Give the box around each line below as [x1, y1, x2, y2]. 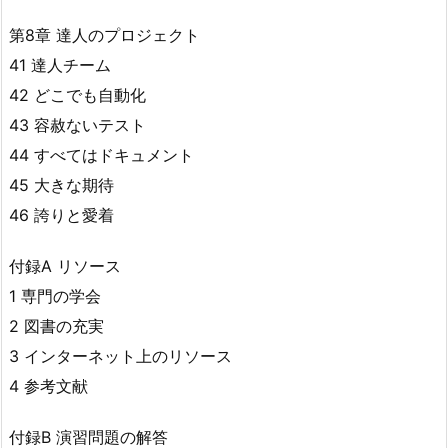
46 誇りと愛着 [9, 204, 114, 225]
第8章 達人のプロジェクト [9, 24, 200, 45]
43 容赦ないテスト [9, 114, 146, 135]
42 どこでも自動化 [9, 84, 146, 105]
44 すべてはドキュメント [9, 144, 194, 165]
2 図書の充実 [9, 315, 104, 336]
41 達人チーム [9, 54, 111, 75]
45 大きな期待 [9, 174, 114, 195]
